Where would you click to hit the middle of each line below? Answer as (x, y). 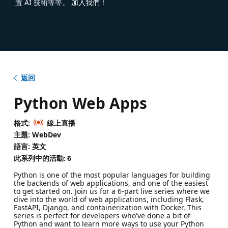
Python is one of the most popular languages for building (112, 175)
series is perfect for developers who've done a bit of (102, 216)
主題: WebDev (37, 134)
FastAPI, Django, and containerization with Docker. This (107, 208)
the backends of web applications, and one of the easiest (111, 183)
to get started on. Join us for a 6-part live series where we (111, 191)
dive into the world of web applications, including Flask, (109, 199)
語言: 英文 (30, 146)
